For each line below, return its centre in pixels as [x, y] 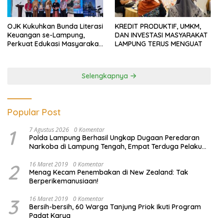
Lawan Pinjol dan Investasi [50, 53]
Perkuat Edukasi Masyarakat [54, 44]
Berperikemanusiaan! [64, 181]
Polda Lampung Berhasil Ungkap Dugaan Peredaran [114, 138]
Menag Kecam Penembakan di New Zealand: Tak [109, 173]
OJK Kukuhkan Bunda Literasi [55, 27]
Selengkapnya [106, 76]
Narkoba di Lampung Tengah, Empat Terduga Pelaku [116, 147]
